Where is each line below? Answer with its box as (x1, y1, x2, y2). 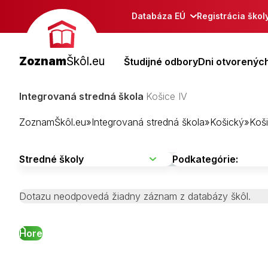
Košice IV (146, 90, 187, 102)
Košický (210, 115, 244, 128)
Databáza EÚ (132, 11, 185, 21)
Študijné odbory (124, 55, 198, 68)
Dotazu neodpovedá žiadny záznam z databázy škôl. (19, 190, 251, 202)
